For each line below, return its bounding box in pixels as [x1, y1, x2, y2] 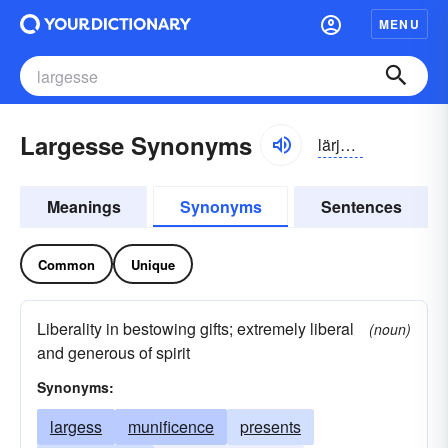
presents [240, 415, 301, 438]
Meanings [46, 195, 121, 218]
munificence [128, 415, 214, 438]
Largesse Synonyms [20, 128, 252, 162]
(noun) [369, 319, 411, 339]
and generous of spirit [37, 341, 190, 364]
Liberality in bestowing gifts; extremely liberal [37, 317, 354, 340]
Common [38, 254, 95, 274]
